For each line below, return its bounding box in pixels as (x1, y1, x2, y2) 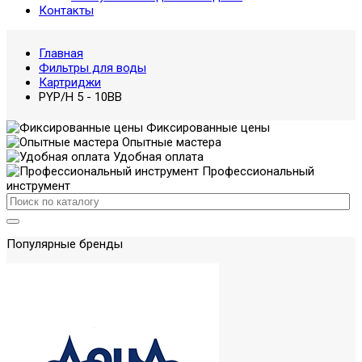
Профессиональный (199, 164, 314, 179)
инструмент (6, 179, 70, 193)
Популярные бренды (6, 237, 123, 251)
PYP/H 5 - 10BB (39, 90, 122, 104)
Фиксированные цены (143, 120, 270, 135)
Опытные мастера (119, 135, 221, 149)
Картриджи (39, 75, 101, 90)
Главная (39, 46, 83, 61)
